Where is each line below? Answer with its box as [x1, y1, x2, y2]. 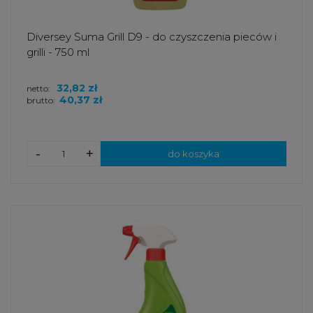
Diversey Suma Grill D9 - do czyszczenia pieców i [27, 30, 277, 44]
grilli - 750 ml [27, 45, 89, 59]
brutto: [27, 95, 55, 106]
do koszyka [168, 148, 219, 160]
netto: [27, 83, 52, 94]
